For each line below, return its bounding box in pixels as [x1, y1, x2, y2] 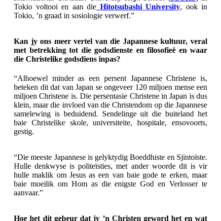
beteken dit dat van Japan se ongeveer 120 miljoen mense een [14, 83, 207, 92]
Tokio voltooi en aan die [14, 2, 96, 11]
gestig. [14, 127, 34, 136]
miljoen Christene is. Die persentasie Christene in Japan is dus [14, 92, 207, 101]
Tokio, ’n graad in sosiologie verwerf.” [14, 11, 134, 20]
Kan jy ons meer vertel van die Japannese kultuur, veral [14, 37, 207, 46]
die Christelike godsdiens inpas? [14, 55, 120, 64]
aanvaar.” [14, 188, 43, 197]
